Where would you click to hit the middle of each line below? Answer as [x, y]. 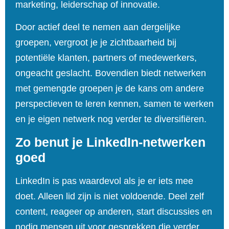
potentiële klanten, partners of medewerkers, [106, 58]
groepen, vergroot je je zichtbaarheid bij [96, 43]
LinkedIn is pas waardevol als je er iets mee [104, 181]
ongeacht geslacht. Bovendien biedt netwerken [111, 73]
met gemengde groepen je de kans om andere [110, 89]
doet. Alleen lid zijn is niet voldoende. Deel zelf [110, 196]
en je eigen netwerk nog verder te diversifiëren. [111, 119]
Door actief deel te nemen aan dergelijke [98, 27]
